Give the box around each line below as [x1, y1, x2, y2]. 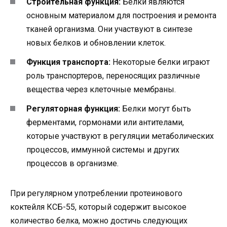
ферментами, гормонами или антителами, [26, 117, 184, 127]
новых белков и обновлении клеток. [26, 37, 166, 48]
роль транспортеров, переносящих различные [26, 70, 200, 81]
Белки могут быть [120, 103, 191, 113]
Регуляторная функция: [26, 103, 120, 113]
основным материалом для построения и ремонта [26, 10, 216, 20]
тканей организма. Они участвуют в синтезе [26, 24, 193, 34]
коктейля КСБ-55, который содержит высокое [10, 202, 186, 212]
